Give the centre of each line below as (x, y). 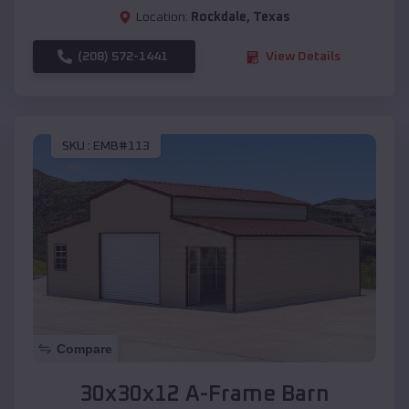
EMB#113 (121, 146)
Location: (162, 18)
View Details (303, 57)
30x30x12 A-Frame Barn (204, 395)
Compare (84, 349)
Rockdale (219, 18)
